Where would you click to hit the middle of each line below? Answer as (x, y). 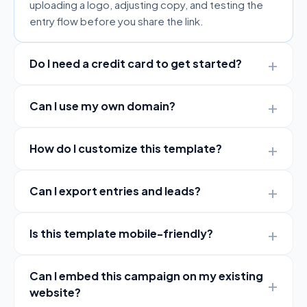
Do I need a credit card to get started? (136, 63)
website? (55, 292)
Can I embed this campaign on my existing (146, 275)
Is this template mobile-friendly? (121, 233)
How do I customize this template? (126, 148)
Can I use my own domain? (102, 106)
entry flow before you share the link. (116, 21)
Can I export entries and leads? (115, 191)
